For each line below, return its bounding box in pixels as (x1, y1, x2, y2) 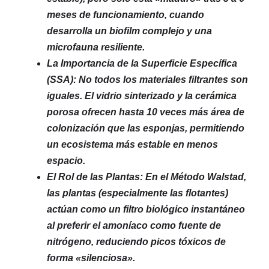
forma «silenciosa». (47, 252, 135, 263)
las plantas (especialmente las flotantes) (47, 187, 228, 198)
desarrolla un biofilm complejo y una (47, 25, 212, 36)
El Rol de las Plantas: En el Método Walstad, (47, 171, 246, 182)
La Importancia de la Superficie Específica (47, 58, 237, 68)
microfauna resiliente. (47, 41, 145, 52)
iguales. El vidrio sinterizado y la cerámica (47, 90, 237, 101)
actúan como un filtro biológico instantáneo (47, 204, 245, 214)
